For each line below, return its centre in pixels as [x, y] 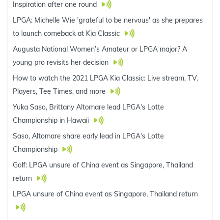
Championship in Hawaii [52, 120]
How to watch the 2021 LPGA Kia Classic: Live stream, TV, [105, 78]
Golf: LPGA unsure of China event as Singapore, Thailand [103, 165]
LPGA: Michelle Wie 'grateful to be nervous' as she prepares [108, 20]
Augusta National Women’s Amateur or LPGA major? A [100, 49]
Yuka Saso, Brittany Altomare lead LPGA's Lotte [88, 107]
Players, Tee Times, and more [60, 91]
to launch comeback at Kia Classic [67, 33]
